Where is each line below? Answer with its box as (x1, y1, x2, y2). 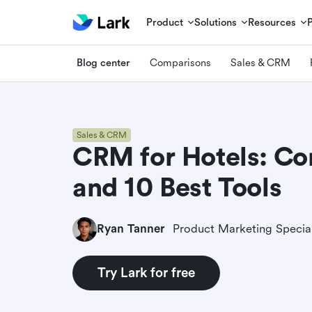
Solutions (194, 16, 237, 29)
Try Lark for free (97, 265, 195, 281)
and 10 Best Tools (72, 172, 282, 203)
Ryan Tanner (97, 222, 164, 235)
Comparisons (150, 56, 211, 69)
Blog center (77, 56, 130, 69)
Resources (248, 16, 297, 29)
